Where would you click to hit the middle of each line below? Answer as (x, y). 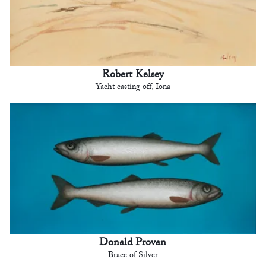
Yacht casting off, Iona (133, 88)
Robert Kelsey (133, 76)
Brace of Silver (133, 256)
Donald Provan (133, 244)
